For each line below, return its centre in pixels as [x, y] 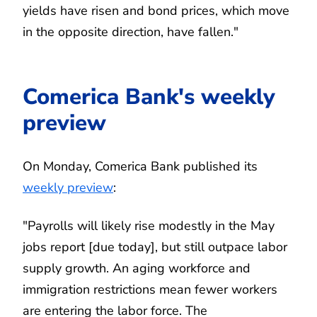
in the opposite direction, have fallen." [131, 31]
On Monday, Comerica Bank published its [140, 166]
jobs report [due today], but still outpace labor [155, 247]
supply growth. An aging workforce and [137, 268]
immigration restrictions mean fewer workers [150, 289]
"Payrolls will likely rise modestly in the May [149, 225]
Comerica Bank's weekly [149, 96]
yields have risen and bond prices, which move [156, 10]
